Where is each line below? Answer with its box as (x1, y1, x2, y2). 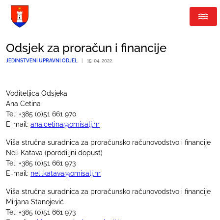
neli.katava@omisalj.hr (30, 169, 101, 177)
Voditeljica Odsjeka (6, 89, 67, 97)
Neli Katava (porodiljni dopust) (6, 148, 103, 157)
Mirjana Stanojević (6, 197, 64, 206)
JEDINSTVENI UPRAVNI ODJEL (6, 57, 78, 63)
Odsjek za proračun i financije (6, 41, 166, 55)
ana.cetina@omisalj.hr (30, 120, 100, 128)
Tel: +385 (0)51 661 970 (6, 110, 77, 118)
